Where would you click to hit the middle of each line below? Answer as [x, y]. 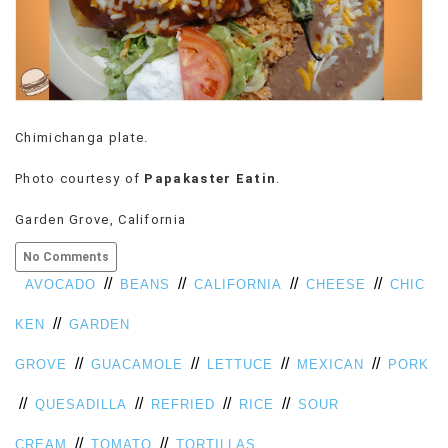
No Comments [66, 257]
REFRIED [183, 405]
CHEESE [336, 285]
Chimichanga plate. [82, 138]
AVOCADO [60, 285]
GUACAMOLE [137, 365]
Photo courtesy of [80, 179]
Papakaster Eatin [210, 179]
